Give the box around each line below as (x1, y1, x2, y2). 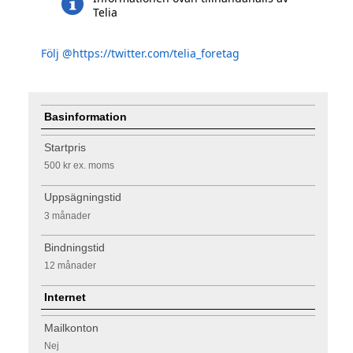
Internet (44, 291, 87, 304)
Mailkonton (44, 321, 99, 334)
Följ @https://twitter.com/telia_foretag (41, 45, 240, 61)
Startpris (44, 140, 87, 154)
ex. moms (72, 160, 114, 172)
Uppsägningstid (44, 191, 122, 204)
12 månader (43, 260, 96, 272)
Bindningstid (44, 240, 106, 254)
